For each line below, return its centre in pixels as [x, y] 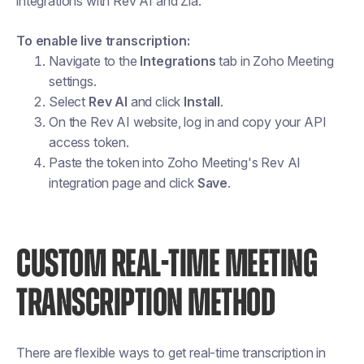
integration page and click [123, 183]
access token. [89, 142]
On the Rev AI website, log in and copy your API [188, 122]
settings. [73, 81]
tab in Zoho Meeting [275, 61]
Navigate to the [95, 61]
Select [69, 102]
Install [202, 102]
